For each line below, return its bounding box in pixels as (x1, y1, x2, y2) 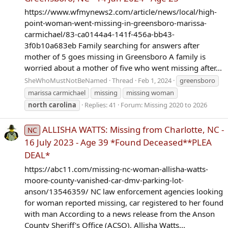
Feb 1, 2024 (138, 76, 172, 85)
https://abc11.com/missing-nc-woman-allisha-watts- (24, 164, 208, 175)
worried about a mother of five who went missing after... (24, 63, 222, 73)
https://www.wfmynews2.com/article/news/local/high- (24, 7, 217, 17)
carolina (49, 100, 76, 110)
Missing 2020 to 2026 (144, 100, 207, 110)
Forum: (121, 100, 144, 110)
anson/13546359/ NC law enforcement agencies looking (24, 186, 223, 197)
